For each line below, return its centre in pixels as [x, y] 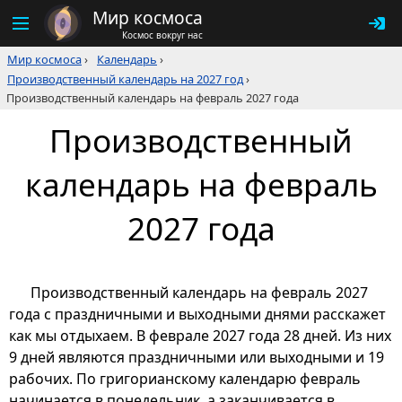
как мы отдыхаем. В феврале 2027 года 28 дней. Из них [200, 336]
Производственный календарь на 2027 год [125, 79]
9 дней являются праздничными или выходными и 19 [197, 358]
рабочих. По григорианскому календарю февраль [185, 379]
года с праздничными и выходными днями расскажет [197, 315]
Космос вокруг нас [162, 35]
